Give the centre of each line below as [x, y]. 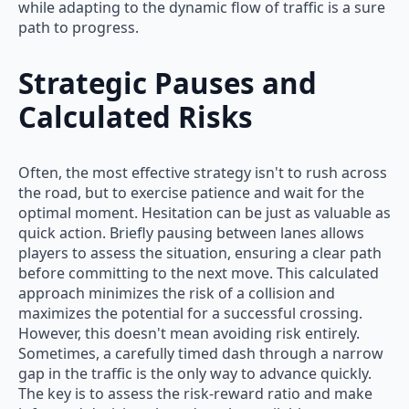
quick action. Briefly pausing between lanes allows [191, 232]
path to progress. [79, 28]
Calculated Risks [136, 116]
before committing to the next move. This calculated [199, 273]
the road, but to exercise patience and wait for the [191, 192]
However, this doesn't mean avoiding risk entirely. [189, 333]
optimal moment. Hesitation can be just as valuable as [204, 212]
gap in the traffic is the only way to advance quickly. [195, 373]
